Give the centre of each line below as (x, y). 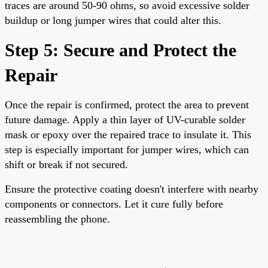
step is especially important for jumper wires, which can (127, 149)
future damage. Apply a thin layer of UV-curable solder (125, 119)
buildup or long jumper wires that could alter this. (113, 20)
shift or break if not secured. (66, 164)
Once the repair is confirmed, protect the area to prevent (127, 104)
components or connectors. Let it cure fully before (114, 204)
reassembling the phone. (57, 219)
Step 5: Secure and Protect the (121, 50)
